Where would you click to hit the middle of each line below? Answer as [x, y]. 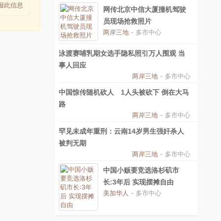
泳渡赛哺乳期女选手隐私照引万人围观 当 [122, 53]
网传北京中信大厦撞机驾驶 [145, 9]
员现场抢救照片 [127, 21]
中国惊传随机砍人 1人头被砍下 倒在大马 [124, 92]
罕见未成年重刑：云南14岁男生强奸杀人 [121, 131]
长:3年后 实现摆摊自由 [138, 182]
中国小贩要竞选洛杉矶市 [141, 170]
